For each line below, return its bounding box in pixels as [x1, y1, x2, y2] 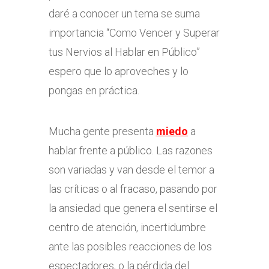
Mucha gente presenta [48, 125, 156, 138]
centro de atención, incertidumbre [48, 221, 206, 234]
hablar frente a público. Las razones [48, 144, 213, 157]
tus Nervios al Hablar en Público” [48, 46, 200, 58]
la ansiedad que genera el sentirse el [48, 202, 217, 214]
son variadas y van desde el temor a [48, 163, 214, 176]
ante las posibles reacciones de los [48, 240, 212, 253]
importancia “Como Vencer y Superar [48, 26, 220, 39]
